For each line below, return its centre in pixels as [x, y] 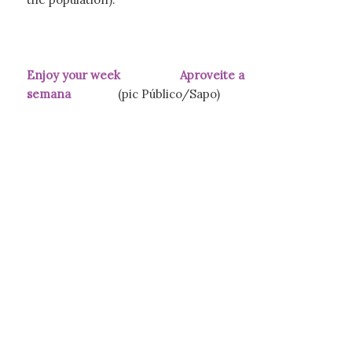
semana [48, 94]
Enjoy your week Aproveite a [135, 75]
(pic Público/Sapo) [145, 94]
